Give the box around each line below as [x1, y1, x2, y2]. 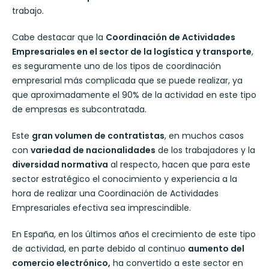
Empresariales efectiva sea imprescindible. [12, 201, 191, 214]
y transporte [196, 45, 252, 58]
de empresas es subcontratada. [12, 103, 147, 115]
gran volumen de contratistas [32, 129, 165, 142]
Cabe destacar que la [12, 31, 106, 43]
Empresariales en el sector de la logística [12, 45, 193, 58]
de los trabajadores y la [156, 144, 255, 156]
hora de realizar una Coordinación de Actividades [12, 187, 219, 199]
